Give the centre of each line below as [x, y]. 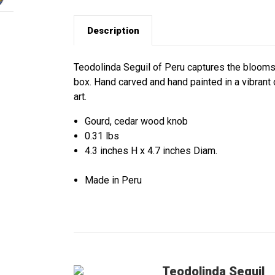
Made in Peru [114, 180]
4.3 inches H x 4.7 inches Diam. [151, 151]
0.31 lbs [102, 136]
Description [113, 30]
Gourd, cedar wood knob [137, 122]
